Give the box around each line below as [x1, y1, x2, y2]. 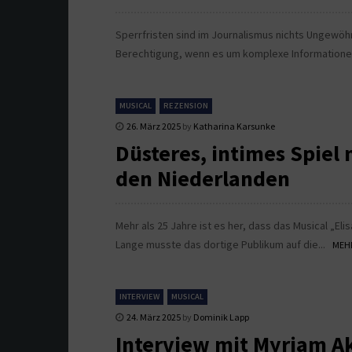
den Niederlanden [115, 164, 290, 193]
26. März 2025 [126, 120, 181, 133]
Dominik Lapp [193, 311, 249, 324]
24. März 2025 [126, 311, 181, 324]
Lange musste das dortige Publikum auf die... [115, 237, 332, 252]
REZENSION [163, 101, 208, 112]
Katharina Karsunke [193, 120, 275, 133]
